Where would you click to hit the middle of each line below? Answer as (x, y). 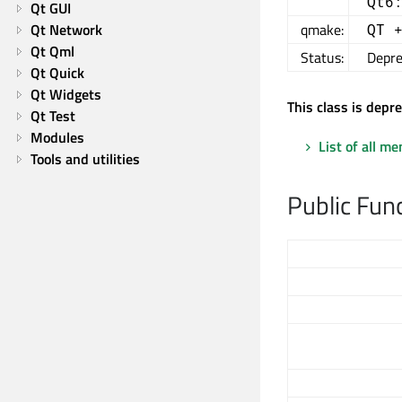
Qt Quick (57, 73)
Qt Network (66, 30)
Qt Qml (52, 51)
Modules (57, 137)
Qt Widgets (66, 94)
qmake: (322, 30)
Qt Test (53, 116)
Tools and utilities (85, 159)
